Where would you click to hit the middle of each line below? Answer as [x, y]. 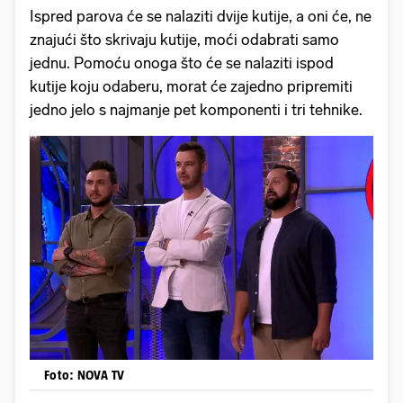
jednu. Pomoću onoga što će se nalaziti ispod [182, 63]
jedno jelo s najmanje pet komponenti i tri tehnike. [196, 109]
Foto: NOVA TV [85, 374]
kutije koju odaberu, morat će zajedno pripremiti [191, 86]
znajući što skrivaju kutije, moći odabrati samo [184, 39]
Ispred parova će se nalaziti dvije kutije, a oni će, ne [201, 16]
